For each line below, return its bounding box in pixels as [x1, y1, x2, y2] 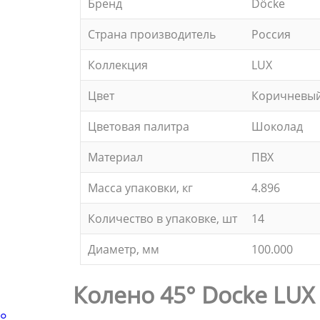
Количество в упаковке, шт [88, 211, 237, 226]
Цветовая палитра [88, 119, 189, 134]
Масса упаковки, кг [88, 180, 193, 196]
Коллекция [88, 57, 148, 73]
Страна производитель [88, 26, 216, 42]
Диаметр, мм [88, 241, 159, 257]
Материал [88, 149, 143, 165]
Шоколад [251, 119, 303, 134]
